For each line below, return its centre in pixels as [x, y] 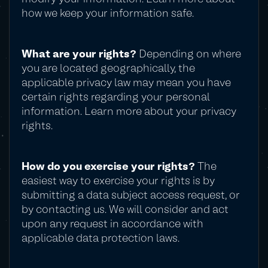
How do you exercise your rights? [108, 167]
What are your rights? [79, 55]
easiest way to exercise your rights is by [118, 182]
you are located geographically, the [108, 69]
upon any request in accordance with [112, 225]
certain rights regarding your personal [116, 98]
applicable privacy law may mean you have [126, 83]
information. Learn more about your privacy [129, 112]
